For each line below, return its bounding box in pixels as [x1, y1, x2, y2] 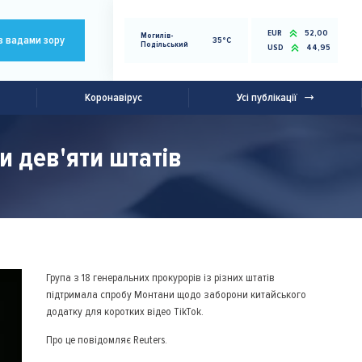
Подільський [140, 40, 188, 49]
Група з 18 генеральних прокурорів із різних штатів [45, 271, 275, 284]
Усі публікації [237, 90, 298, 104]
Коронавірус [84, 90, 142, 104]
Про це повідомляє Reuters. [45, 333, 167, 347]
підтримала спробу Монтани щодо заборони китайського [45, 288, 306, 301]
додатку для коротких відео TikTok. [45, 305, 204, 318]
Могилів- [140, 31, 174, 40]
